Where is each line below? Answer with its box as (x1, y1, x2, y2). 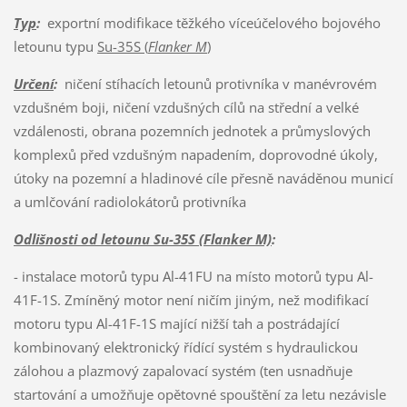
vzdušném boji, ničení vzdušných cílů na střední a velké (13, 97, 359, 116)
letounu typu (13, 36, 97, 55)
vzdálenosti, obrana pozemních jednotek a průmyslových (13, 121, 371, 140)
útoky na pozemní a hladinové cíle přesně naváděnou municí (13, 168, 393, 187)
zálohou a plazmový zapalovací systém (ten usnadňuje (13, 361, 352, 380)
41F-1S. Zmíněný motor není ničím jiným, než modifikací (13, 290, 369, 309)
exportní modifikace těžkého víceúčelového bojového (39, 13, 381, 32)
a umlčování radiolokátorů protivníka (13, 192, 246, 211)
